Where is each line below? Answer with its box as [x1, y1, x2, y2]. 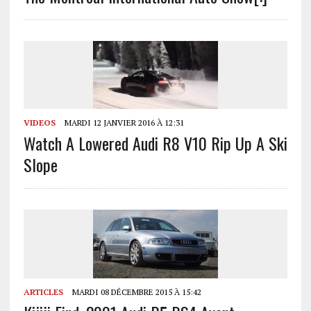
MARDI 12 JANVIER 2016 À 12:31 [62, 117, 184, 128]
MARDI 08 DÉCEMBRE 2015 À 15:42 [69, 286, 201, 297]
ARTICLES [23, 286, 63, 297]
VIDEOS [23, 117, 56, 128]
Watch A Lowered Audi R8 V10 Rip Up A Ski [23, 131, 287, 156]
